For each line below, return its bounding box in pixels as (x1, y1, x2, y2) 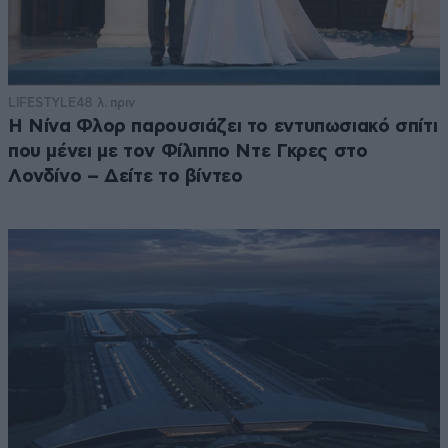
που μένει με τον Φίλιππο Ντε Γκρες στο (8, 141, 368, 161)
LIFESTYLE (8, 94, 76, 110)
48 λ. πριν (75, 94, 136, 110)
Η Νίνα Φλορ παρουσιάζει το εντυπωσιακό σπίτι (8, 116, 438, 136)
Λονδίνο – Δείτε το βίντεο (8, 166, 243, 186)
